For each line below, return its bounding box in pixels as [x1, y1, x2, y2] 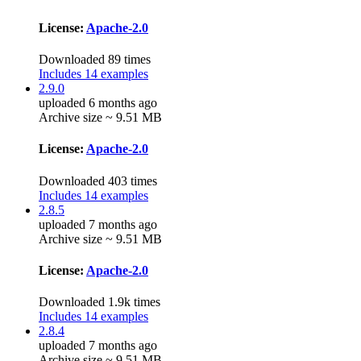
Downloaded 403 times [39, 173, 157, 188]
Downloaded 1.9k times [39, 295, 160, 309]
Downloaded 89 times [39, 52, 151, 66]
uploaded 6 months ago [39, 96, 157, 110]
